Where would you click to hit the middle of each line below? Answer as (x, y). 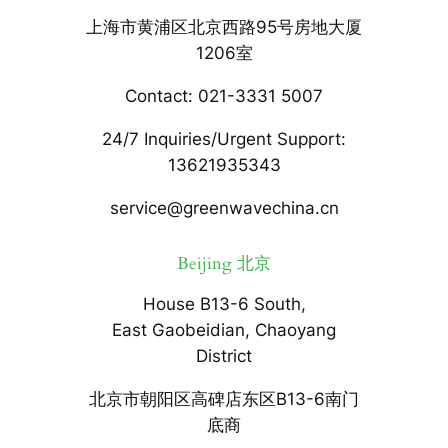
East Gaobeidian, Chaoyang (224, 329)
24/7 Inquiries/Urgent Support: (224, 138)
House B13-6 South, (224, 303)
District (224, 355)
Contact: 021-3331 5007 (224, 95)
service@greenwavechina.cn (224, 207)
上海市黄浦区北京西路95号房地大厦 (224, 27)
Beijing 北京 (224, 264)
